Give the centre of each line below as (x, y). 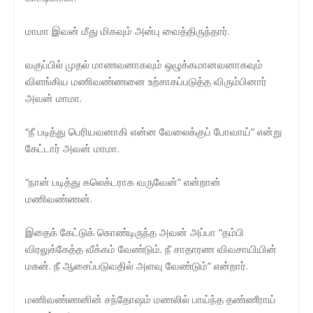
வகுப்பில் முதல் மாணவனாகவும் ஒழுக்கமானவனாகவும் (144, 64)
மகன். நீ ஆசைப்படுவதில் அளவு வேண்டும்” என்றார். (137, 265)
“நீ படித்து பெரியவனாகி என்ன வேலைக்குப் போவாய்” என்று (153, 131)
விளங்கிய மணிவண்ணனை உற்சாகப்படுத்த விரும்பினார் (146, 81)
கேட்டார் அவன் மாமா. (72, 148)
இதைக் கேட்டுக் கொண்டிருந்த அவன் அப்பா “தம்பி (134, 232)
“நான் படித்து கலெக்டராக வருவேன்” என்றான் (123, 181)
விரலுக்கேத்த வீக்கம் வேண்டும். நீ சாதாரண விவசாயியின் (151, 248)
